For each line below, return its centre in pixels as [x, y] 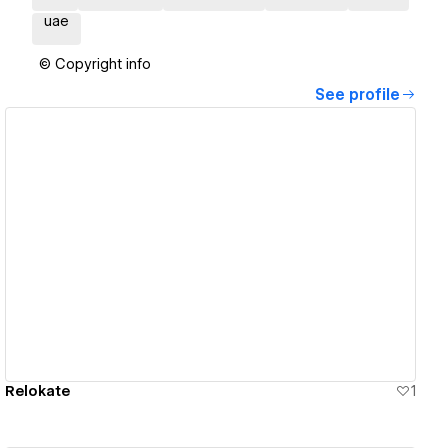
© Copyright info [95, 64]
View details [203, 244]
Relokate [38, 390]
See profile [357, 95]
